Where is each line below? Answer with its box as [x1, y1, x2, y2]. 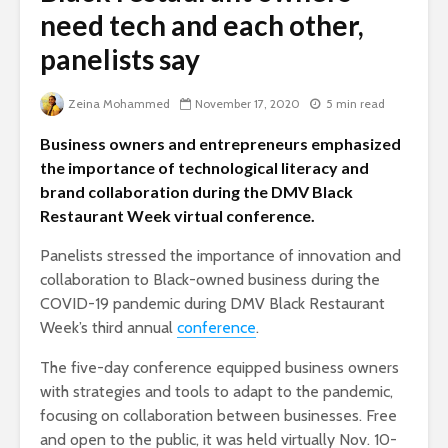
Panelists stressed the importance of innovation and [40, 245, 401, 265]
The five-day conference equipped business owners [40, 357, 399, 377]
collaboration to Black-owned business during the [40, 269, 380, 289]
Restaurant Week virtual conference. [40, 205, 315, 225]
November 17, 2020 [195, 95, 300, 111]
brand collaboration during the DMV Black [40, 181, 353, 201]
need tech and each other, [40, 7, 364, 42]
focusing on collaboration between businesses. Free [40, 405, 397, 425]
